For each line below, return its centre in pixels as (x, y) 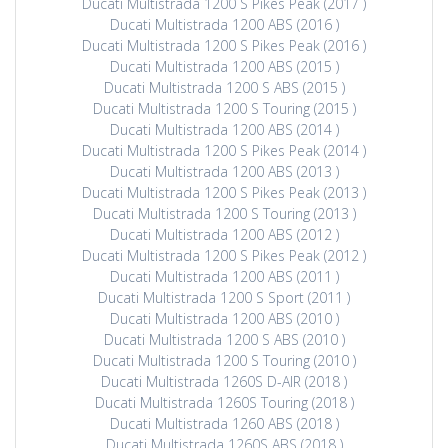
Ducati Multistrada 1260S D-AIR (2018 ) (224, 382)
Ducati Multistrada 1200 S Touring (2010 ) (224, 361)
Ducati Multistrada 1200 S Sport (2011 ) (224, 298)
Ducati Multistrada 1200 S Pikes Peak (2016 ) (224, 46)
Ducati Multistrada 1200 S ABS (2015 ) (224, 88)
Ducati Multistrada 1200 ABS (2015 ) (224, 67)
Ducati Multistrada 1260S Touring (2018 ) (224, 403)
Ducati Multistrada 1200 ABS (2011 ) (224, 277)
